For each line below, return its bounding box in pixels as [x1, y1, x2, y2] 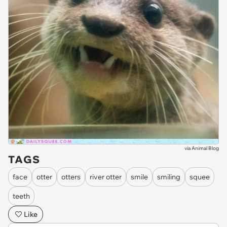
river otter [90, 172, 122, 181]
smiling [157, 172, 180, 181]
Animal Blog [192, 145, 219, 152]
